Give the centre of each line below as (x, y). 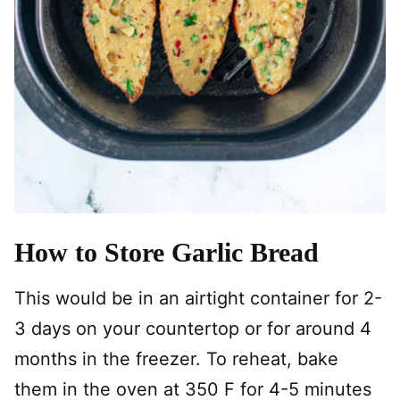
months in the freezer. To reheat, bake (176, 358)
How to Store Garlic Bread (167, 252)
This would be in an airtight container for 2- (198, 298)
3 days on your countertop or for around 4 (193, 328)
